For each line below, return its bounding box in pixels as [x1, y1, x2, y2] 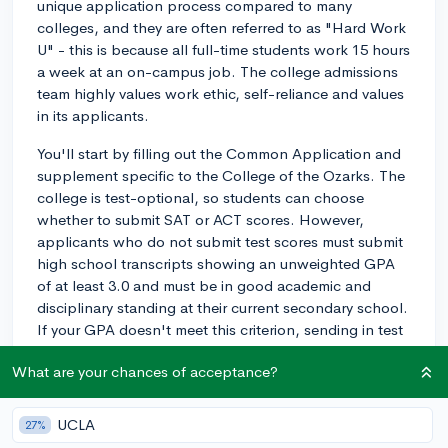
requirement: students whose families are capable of [37, 401, 390, 421]
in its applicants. [37, 105, 149, 125]
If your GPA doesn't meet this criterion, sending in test [37, 319, 403, 339]
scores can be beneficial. [37, 341, 207, 361]
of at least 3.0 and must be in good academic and [37, 275, 371, 295]
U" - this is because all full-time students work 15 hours [37, 39, 410, 59]
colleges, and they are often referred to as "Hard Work [37, 17, 406, 37]
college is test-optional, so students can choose [37, 187, 364, 207]
